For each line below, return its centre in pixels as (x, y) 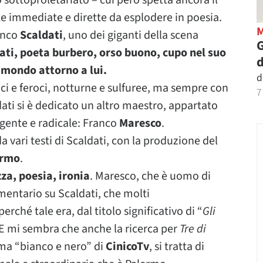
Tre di (193, 229)
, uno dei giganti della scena (131, 35)
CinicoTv (127, 247)
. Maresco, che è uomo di (150, 176)
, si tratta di (177, 247)
